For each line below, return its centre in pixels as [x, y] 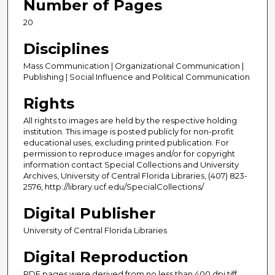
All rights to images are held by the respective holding [130, 120]
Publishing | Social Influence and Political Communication [137, 76]
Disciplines [66, 48]
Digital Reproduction [106, 257]
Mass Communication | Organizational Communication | [134, 65]
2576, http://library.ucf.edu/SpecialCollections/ [114, 186]
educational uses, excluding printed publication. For [126, 142]
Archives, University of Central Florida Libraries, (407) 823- [135, 175]
